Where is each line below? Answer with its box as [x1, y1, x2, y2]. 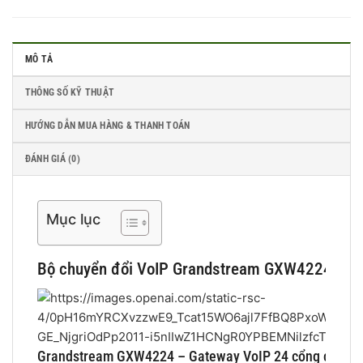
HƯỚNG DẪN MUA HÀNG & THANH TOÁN [25, 120, 190, 132]
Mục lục [46, 211, 100, 228]
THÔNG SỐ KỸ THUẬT [25, 87, 115, 99]
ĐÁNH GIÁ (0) [25, 153, 80, 165]
